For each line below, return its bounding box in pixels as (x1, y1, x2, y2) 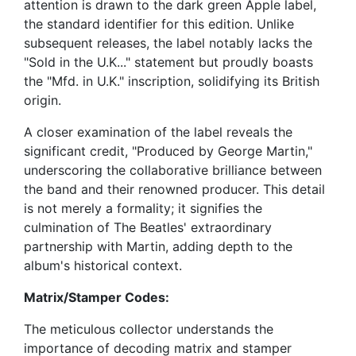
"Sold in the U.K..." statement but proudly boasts (24, 54, 313, 71)
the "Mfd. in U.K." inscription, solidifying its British (24, 73, 319, 90)
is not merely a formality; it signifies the (24, 200, 262, 217)
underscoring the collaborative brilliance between (24, 162, 322, 179)
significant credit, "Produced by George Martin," (24, 143, 312, 160)
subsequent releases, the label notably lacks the (24, 35, 312, 52)
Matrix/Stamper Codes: (24, 289, 169, 306)
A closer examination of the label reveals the (24, 124, 292, 141)
